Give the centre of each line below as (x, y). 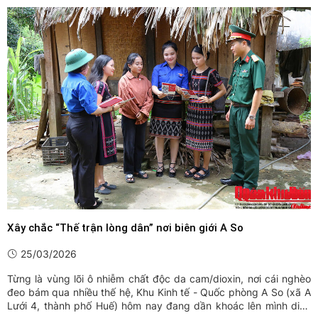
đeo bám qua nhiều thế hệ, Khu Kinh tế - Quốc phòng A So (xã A (159, 292)
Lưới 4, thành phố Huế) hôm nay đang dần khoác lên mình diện (159, 306)
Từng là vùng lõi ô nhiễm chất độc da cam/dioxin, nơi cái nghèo (159, 279)
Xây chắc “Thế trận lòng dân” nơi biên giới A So (125, 228)
